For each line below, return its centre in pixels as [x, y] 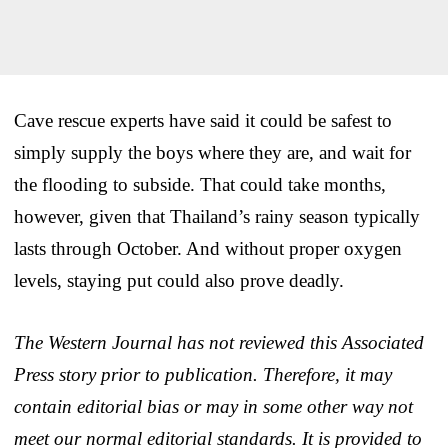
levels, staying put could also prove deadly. [179, 280]
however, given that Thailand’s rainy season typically [217, 216]
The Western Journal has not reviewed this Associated [219, 342]
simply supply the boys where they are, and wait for [212, 152]
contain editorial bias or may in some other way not [213, 406]
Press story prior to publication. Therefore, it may [203, 374]
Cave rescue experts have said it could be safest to [203, 120]
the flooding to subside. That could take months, [200, 184]
